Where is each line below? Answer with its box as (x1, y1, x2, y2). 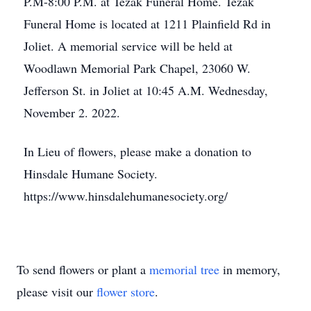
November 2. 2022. (24, 104, 120, 121)
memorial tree (149, 261, 219, 278)
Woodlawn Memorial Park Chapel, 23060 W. (24, 60, 251, 76)
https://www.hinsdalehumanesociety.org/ (24, 187, 228, 204)
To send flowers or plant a (17, 261, 149, 278)
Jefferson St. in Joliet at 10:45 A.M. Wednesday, (24, 82, 268, 99)
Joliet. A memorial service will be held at (24, 37, 233, 54)
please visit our (17, 283, 96, 300)
